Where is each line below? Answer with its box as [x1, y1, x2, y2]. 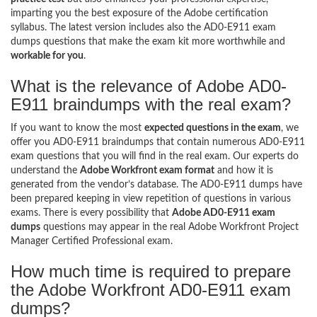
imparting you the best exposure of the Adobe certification [11, 8, 268, 18]
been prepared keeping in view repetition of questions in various [11, 193, 291, 204]
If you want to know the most [11, 122, 144, 133]
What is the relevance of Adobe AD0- [11, 76, 287, 96]
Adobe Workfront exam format [80, 165, 214, 175]
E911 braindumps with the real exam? [11, 94, 291, 114]
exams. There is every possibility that [11, 207, 172, 218]
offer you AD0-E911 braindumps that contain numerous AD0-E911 [11, 137, 305, 147]
